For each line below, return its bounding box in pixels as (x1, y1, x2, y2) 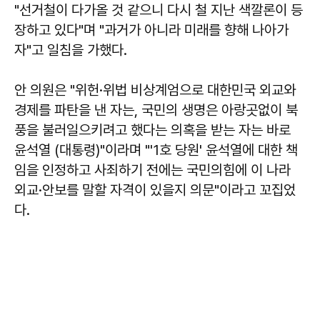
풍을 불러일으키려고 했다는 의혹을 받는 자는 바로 (14, 121, 291, 139)
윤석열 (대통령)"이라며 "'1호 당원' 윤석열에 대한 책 (14, 141, 298, 159)
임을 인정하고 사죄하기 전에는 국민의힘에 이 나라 (14, 161, 291, 179)
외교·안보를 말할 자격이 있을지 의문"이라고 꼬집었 (14, 181, 296, 199)
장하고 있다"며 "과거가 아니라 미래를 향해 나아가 (14, 21, 289, 39)
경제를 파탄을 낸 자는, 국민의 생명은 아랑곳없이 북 (14, 101, 298, 119)
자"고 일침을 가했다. (14, 41, 127, 59)
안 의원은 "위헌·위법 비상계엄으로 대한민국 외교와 (14, 81, 296, 99)
